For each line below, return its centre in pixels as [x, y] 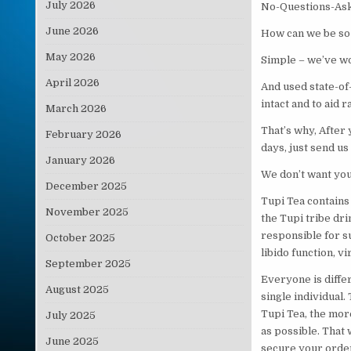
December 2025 [86, 186]
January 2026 [80, 160]
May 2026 [70, 56]
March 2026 [76, 108]
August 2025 [77, 289]
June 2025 [72, 341]
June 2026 [72, 31]
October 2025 [80, 237]
